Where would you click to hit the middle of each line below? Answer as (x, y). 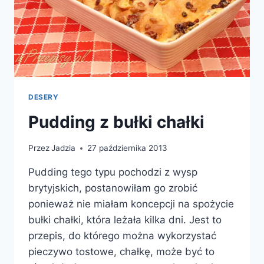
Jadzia (64, 148)
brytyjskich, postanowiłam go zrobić (113, 188)
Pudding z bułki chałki (116, 122)
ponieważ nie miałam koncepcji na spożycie (131, 204)
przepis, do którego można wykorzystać (122, 236)
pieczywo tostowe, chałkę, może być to (121, 252)
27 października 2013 (128, 148)
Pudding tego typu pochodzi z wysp (113, 172)
